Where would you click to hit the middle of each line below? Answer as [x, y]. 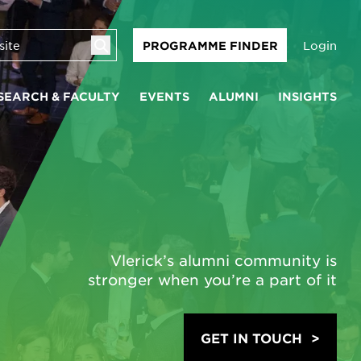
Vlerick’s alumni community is [224, 260]
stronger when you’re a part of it [212, 280]
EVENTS [164, 96]
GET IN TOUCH [251, 338]
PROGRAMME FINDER [210, 45]
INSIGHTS [307, 96]
